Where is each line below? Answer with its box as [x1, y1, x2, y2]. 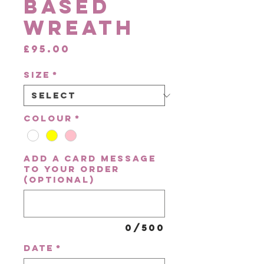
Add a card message [24, 153, 156, 164]
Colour [24, 113, 72, 124]
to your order [24, 163, 120, 175]
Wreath [24, 15, 135, 40]
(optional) [24, 174, 95, 186]
